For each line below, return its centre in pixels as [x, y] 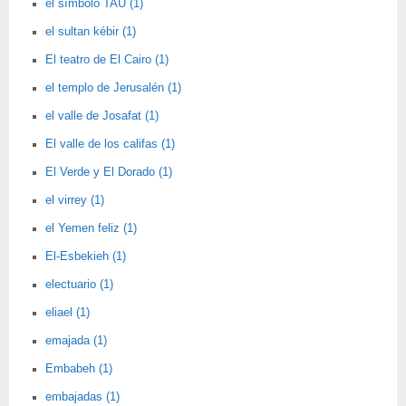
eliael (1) [68, 313]
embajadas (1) [82, 397]
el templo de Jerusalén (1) [113, 88]
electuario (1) [79, 285]
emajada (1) [76, 341]
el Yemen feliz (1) [91, 228]
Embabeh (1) [79, 369]
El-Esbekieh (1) [86, 256]
